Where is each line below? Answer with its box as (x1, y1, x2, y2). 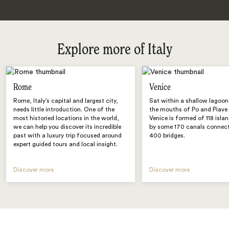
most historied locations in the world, (13, 114, 120, 121)
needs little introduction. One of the (13, 106, 115, 112)
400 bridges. (149, 132, 186, 139)
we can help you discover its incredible (13, 123, 122, 130)
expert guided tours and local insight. (13, 141, 118, 147)
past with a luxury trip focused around (13, 132, 122, 139)
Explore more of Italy (57, 42, 172, 58)
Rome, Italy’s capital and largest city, (13, 97, 119, 104)
